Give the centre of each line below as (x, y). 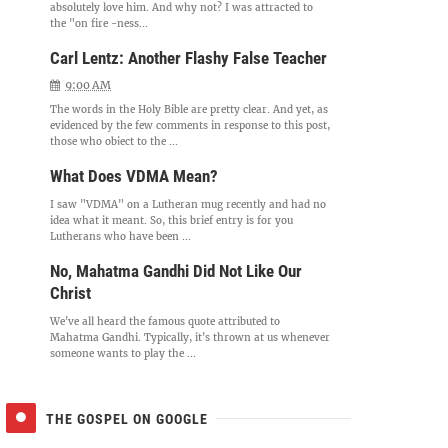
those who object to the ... (114, 141)
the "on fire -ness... (99, 23)
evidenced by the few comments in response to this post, (190, 125)
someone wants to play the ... (123, 353)
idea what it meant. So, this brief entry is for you (172, 220)
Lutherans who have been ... (121, 236)
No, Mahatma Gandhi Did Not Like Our (176, 271)
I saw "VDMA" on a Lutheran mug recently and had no (188, 204)
